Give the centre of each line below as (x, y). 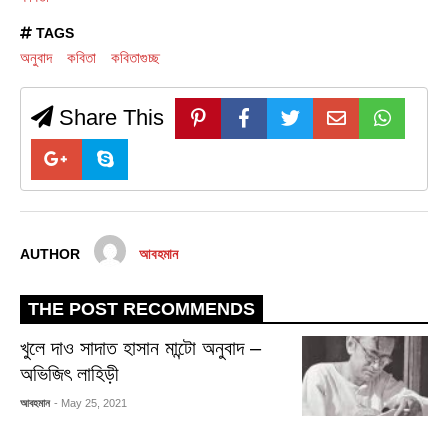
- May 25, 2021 (91, 403)
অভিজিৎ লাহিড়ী (70, 374)
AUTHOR (50, 255)
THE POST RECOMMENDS (141, 309)
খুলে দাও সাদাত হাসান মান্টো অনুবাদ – (141, 348)
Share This (108, 117)
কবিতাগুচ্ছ (135, 57)
